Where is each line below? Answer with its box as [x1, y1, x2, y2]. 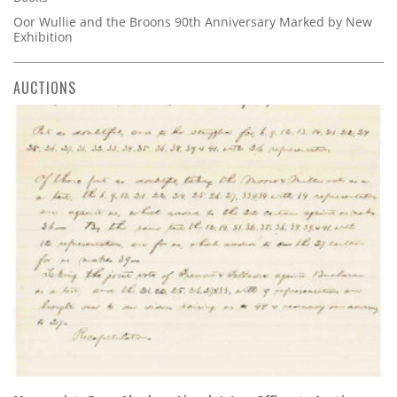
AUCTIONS [13, 77, 76, 99]
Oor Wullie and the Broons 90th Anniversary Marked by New [13, 13, 372, 31]
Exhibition [13, 28, 73, 46]
